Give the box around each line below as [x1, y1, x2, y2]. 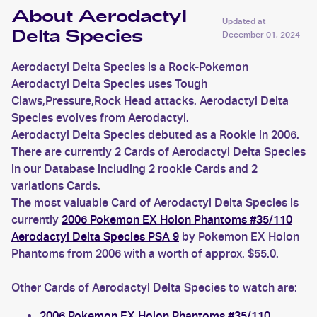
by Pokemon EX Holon [179, 230, 299, 243]
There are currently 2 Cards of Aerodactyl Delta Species [11, 145, 306, 158]
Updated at [222, 16, 266, 26]
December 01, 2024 [222, 29, 301, 40]
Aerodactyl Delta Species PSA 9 [11, 230, 179, 243]
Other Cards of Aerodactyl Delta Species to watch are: [11, 281, 297, 294]
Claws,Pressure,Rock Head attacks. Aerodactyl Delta [11, 94, 289, 108]
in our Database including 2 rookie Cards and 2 [11, 162, 258, 175]
